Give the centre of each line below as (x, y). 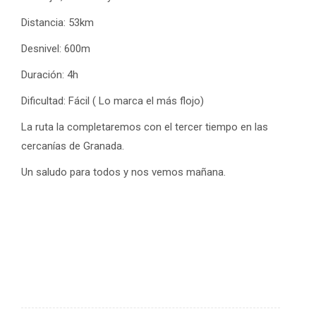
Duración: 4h (50, 75)
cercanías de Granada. (73, 146)
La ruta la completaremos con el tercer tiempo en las (145, 127)
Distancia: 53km (57, 23)
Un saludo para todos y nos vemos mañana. (123, 172)
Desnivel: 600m (56, 49)
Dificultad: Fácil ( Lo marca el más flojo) (113, 101)
